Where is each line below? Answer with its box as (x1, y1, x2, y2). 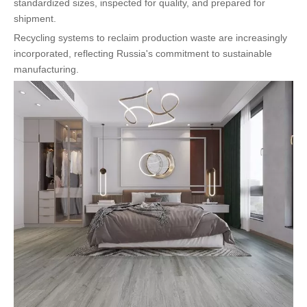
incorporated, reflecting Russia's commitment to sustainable (14, 48, 272, 60)
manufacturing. (14, 64, 79, 75)
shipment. (14, 13, 56, 25)
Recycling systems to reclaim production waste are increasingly (14, 32, 287, 44)
